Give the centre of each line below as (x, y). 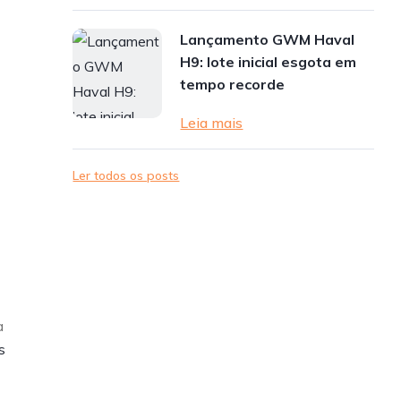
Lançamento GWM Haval (268, 39)
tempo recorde (233, 84)
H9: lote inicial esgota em (269, 62)
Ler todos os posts (126, 175)
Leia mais (212, 123)
